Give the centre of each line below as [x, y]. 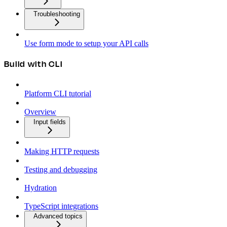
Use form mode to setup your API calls [86, 44]
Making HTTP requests [62, 151]
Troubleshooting [57, 14]
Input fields [50, 122]
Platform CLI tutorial [58, 93]
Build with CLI [33, 64]
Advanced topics [58, 216]
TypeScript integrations [61, 206]
